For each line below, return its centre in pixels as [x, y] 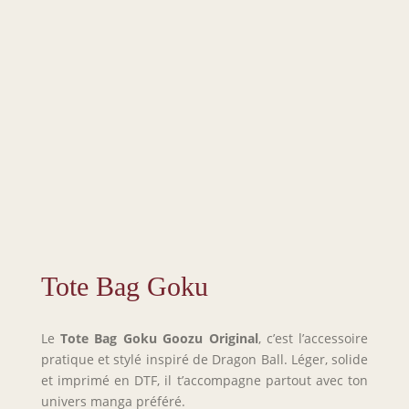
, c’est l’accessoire [313, 338]
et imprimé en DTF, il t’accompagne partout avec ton [204, 380]
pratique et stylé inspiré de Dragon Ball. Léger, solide [204, 359]
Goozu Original [207, 338]
